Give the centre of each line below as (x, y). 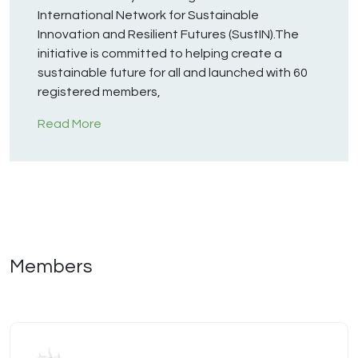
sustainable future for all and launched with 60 (173, 73)
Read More (70, 124)
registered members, (100, 92)
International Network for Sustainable (148, 16)
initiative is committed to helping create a (160, 54)
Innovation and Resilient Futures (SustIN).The (168, 35)
